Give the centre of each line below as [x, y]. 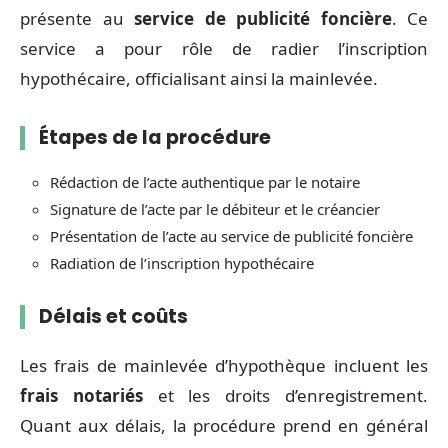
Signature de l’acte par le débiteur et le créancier [215, 208]
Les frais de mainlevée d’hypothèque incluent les [224, 365]
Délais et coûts [113, 316]
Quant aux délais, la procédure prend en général [224, 425]
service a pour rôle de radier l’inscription [224, 48]
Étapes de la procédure [155, 137]
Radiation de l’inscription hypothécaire [182, 262]
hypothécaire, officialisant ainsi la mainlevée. [199, 78]
